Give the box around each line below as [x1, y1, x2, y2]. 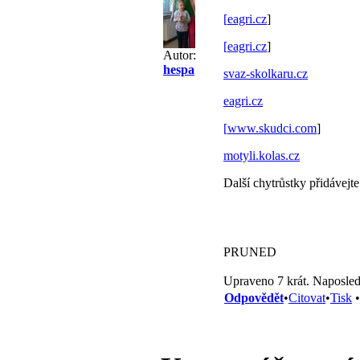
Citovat [288, 291, 325, 305]
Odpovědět [224, 291, 284, 305]
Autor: [163, 48, 196, 62]
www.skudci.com [227, 121, 317, 136]
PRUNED [223, 245, 276, 260]
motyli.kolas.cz [223, 149, 300, 163]
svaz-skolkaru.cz [223, 67, 308, 81]
